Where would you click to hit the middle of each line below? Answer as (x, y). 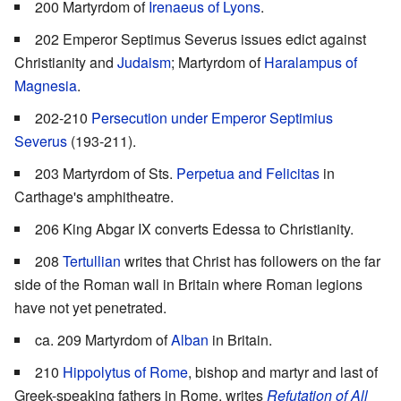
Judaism (144, 62)
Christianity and (66, 62)
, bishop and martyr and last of (283, 371)
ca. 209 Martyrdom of (103, 339)
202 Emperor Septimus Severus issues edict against (200, 38)
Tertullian (92, 260)
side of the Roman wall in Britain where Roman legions (188, 284)
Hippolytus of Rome (125, 371)
